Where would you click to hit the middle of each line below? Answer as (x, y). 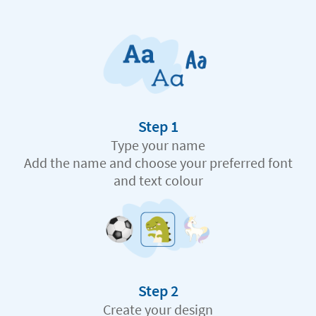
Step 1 (158, 127)
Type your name (158, 145)
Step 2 (158, 291)
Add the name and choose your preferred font (158, 163)
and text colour (158, 181)
